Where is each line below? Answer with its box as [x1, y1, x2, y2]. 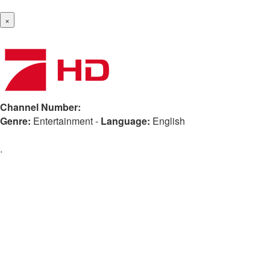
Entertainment [33, 114, 93, 128]
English [152, 114, 185, 128]
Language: [101, 114, 150, 128]
